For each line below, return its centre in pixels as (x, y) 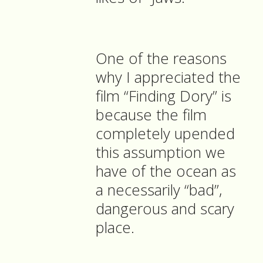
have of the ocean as (166, 171)
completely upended (165, 134)
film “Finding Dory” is (163, 96)
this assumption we (161, 153)
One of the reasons (161, 59)
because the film (151, 115)
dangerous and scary (165, 209)
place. (115, 228)
